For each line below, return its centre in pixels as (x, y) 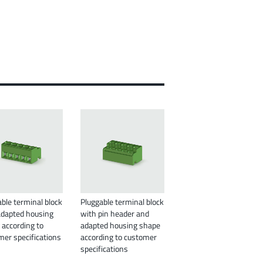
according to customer (119, 237)
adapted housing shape (120, 225)
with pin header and (115, 214)
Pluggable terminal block (122, 202)
